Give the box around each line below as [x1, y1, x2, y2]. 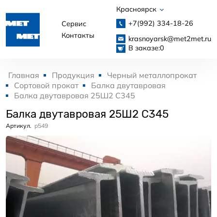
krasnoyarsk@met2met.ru [128, 34, 211, 43]
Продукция [52, 70, 94, 80]
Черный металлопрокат [107, 70, 197, 80]
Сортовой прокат [14, 80, 78, 91]
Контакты [62, 31, 94, 40]
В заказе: [128, 43, 160, 52]
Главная [8, 70, 39, 80]
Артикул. [6, 122, 31, 130]
